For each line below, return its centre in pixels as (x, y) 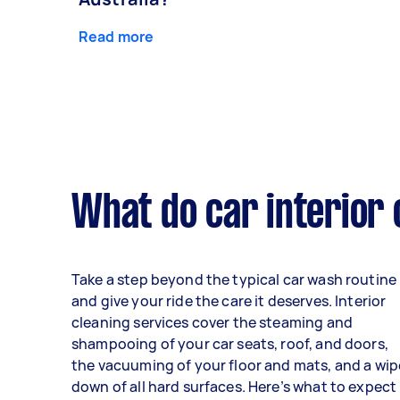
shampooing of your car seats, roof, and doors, (230, 344)
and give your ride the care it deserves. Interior (229, 301)
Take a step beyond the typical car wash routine (234, 280)
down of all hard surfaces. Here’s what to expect (234, 387)
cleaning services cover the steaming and (212, 323)
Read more (117, 37)
